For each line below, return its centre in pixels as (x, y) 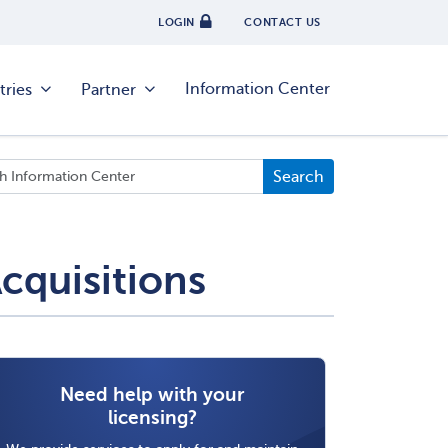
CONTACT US (282, 22)
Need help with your (152, 394)
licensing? (152, 417)
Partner (108, 90)
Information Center (257, 89)
